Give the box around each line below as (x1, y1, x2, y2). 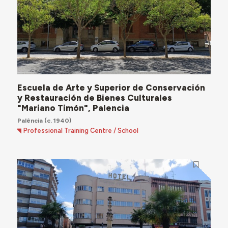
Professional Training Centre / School (23, 126, 139, 134)
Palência (17, 116, 44, 124)
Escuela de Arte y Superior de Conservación (17, 82, 205, 93)
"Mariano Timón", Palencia (17, 103, 129, 113)
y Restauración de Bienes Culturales (17, 93, 172, 103)
